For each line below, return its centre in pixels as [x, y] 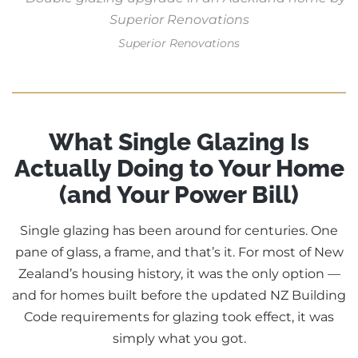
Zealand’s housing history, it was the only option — [179, 274]
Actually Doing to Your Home [179, 169]
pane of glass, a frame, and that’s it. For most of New [179, 253]
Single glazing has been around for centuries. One [179, 231]
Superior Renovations [179, 44]
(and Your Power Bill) [179, 195]
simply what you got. [179, 339]
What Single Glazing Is [179, 142]
